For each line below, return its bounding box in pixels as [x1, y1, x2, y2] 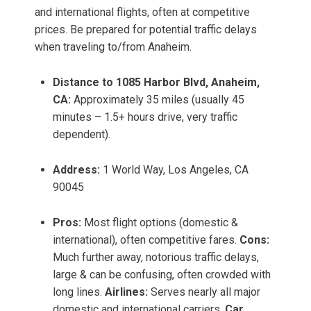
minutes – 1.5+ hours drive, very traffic [53, 110, 237, 124]
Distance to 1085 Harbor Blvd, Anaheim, [53, 76, 260, 90]
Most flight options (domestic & [81, 216, 238, 230]
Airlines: [105, 285, 148, 299]
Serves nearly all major [148, 285, 260, 299]
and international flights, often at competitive [35, 6, 250, 19]
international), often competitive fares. [53, 233, 239, 247]
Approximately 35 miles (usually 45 [71, 93, 244, 107]
